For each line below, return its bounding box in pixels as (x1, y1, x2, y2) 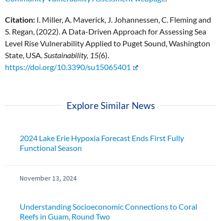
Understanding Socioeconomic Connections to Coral (20, 201, 197, 211)
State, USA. (5, 50, 44, 60)
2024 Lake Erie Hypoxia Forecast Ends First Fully (20, 133, 184, 143)
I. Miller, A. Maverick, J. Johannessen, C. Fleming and (35, 15, 211, 25)
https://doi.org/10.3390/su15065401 (5, 62, 131, 72)
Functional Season (20, 143, 82, 152)
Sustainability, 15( (44, 50, 101, 60)
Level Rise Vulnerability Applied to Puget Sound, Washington (5, 38, 210, 48)
